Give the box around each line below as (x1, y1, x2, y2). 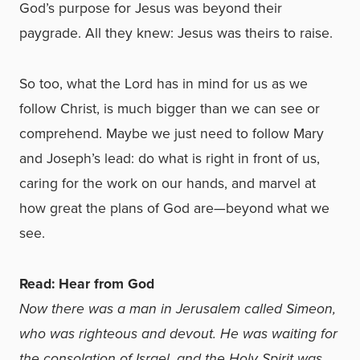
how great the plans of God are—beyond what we (19, 198, 329, 219)
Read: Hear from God (19, 273, 154, 294)
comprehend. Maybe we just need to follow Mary (19, 123, 324, 144)
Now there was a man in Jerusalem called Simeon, (19, 298, 336, 319)
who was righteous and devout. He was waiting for (19, 323, 337, 344)
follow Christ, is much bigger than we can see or (19, 98, 320, 119)
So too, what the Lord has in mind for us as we (19, 73, 308, 94)
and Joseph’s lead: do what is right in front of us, (19, 148, 320, 169)
